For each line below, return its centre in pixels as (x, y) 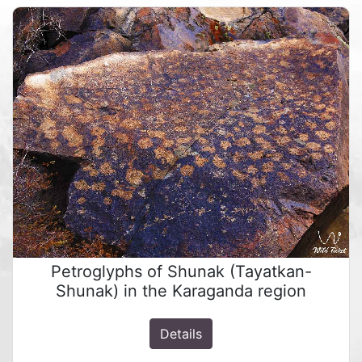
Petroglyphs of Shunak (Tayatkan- (181, 272)
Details (181, 334)
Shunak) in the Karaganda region (181, 291)
